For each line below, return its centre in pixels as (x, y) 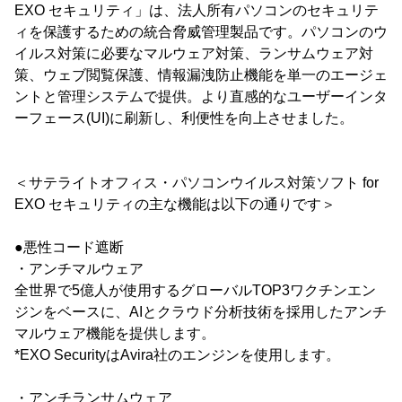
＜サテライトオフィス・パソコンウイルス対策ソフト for (197, 182)
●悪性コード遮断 (69, 247)
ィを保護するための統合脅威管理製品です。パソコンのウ (201, 31)
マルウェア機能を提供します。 (115, 333)
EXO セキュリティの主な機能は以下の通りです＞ (175, 204)
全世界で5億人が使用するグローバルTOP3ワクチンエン (195, 290)
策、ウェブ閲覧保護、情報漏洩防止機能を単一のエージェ (201, 74)
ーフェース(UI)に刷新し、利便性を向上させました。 (184, 118)
